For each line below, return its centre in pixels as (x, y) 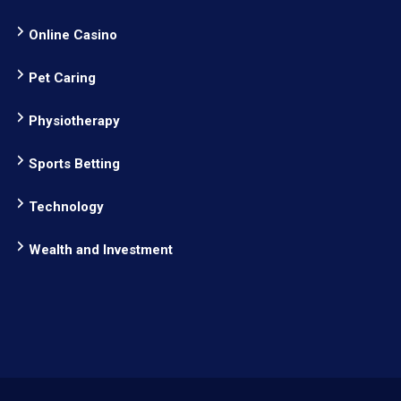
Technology (66, 207)
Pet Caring (62, 78)
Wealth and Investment (101, 250)
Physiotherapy (74, 121)
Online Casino (73, 35)
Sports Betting (74, 164)
